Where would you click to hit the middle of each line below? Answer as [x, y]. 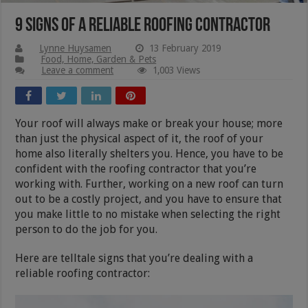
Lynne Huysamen [76, 48]
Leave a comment [78, 70]
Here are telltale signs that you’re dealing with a [134, 258]
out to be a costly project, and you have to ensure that [149, 199]
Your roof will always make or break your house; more [149, 123]
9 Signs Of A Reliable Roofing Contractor [143, 26]
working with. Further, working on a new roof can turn [150, 184]
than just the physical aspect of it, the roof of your [140, 138]
